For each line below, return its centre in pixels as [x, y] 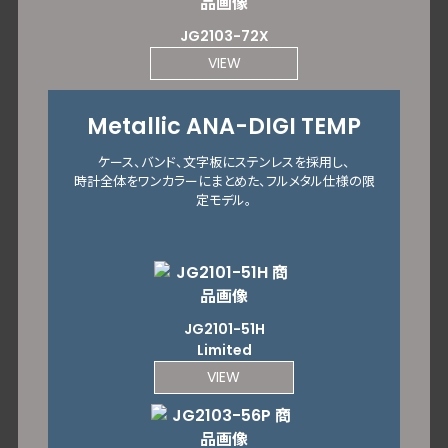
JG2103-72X [224, 35]
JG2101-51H [224, 328]
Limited [224, 349]
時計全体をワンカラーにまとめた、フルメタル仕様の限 [224, 181]
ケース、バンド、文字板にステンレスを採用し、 [224, 162]
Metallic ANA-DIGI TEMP [224, 125]
